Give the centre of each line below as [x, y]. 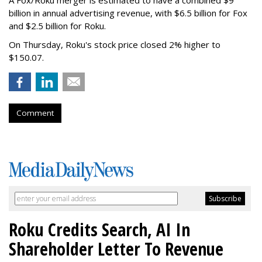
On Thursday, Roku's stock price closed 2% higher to [115, 45]
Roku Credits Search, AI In [99, 230]
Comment [35, 113]
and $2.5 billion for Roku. [57, 26]
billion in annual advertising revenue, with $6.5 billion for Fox [128, 13]
